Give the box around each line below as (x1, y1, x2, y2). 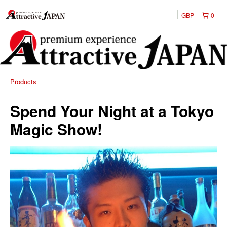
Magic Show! (10, 118, 102, 140)
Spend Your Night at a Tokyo (10, 100, 214, 122)
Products (10, 77, 36, 87)
